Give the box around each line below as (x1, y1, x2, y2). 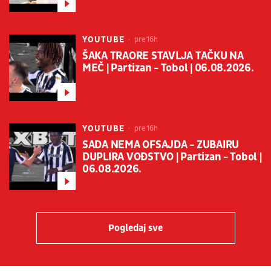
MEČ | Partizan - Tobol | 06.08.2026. (82, 61, 254, 76)
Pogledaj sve (108, 222, 163, 235)
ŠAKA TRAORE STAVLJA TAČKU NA (82, 49, 244, 64)
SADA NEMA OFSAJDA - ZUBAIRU (82, 138, 239, 152)
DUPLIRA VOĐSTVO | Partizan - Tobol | (82, 150, 262, 165)
